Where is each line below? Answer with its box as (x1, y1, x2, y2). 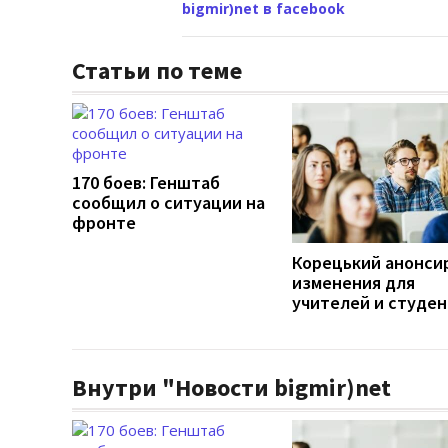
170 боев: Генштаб (72, 170, 220, 194)
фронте (72, 210, 136, 234)
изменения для (292, 270, 415, 294)
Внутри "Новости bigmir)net (72, 371, 391, 403)
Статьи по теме (72, 54, 242, 86)
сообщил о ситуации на (72, 190, 265, 214)
